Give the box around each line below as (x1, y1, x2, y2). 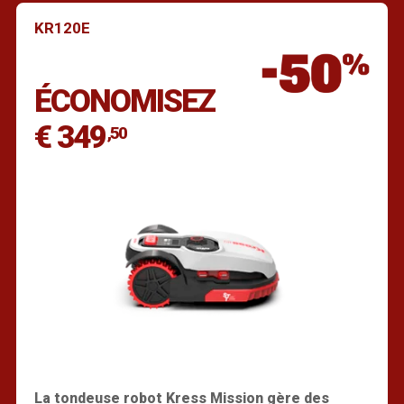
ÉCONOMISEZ (33, 82, 215, 120)
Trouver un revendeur (112, 37, 292, 60)
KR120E (33, 18, 90, 37)
